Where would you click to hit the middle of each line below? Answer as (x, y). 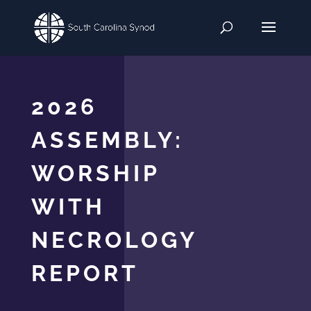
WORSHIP (95, 174)
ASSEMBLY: (107, 140)
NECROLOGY (114, 240)
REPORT (85, 274)
